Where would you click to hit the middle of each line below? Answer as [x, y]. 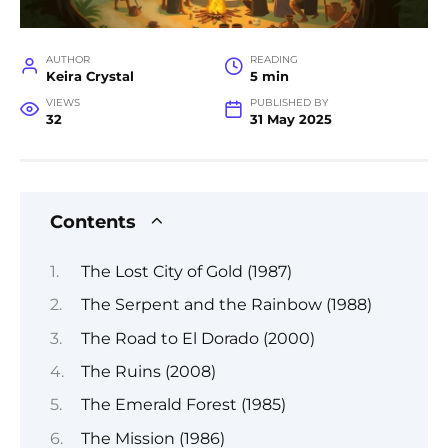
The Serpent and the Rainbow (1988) [226, 305]
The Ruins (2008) [148, 371]
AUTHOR [67, 60]
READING [273, 60]
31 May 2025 [290, 120]
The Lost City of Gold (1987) [186, 271]
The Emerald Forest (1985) [183, 405]
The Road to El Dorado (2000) [197, 338]
